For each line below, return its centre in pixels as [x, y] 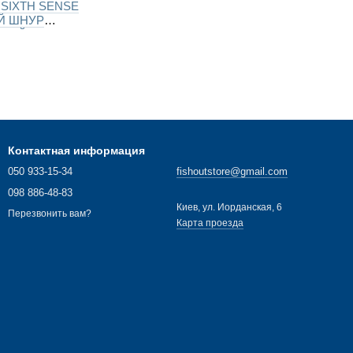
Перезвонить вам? [50, 214]
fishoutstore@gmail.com [232, 171]
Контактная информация [76, 150]
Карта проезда [210, 223]
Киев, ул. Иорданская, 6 [229, 207]
